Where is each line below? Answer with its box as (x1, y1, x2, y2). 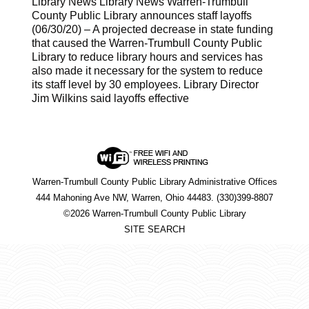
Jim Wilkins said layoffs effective (32, 92, 190, 104)
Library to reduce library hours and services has (32, 51, 263, 63)
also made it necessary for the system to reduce (32, 65, 263, 77)
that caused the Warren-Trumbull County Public (32, 37, 263, 49)
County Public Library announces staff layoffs (32, 10, 252, 21)
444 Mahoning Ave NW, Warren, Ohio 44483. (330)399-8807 (36, 192, 273, 203)
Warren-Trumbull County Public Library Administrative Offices (32, 177, 277, 187)
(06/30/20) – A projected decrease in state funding (32, 23, 274, 35)
